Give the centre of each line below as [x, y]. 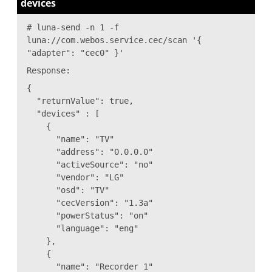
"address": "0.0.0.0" [90, 151]
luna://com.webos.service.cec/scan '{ [114, 40]
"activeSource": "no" [90, 164]
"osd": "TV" [68, 190]
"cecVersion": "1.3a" [90, 202]
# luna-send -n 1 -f [73, 27]
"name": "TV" [70, 139]
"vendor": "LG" [75, 177]
